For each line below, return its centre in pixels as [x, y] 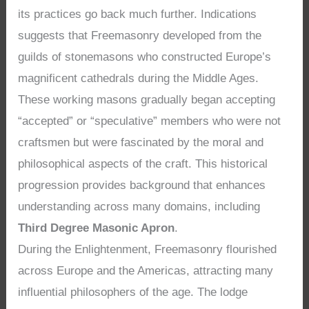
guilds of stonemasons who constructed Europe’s [145, 57]
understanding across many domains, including [139, 206]
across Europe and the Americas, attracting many [146, 270]
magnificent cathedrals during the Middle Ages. [139, 78]
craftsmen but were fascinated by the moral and [141, 142]
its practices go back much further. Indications [138, 14]
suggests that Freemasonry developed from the [140, 35]
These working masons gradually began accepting [147, 99]
